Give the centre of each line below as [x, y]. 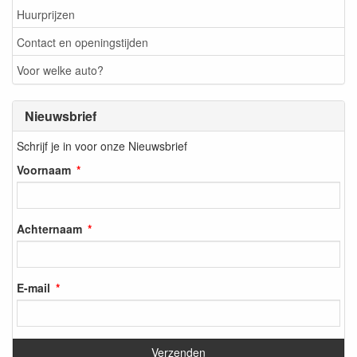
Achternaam [49, 228]
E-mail [33, 287]
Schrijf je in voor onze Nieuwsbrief [102, 145]
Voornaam [44, 169]
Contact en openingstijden [82, 42]
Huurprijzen [46, 14]
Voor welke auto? [60, 70]
